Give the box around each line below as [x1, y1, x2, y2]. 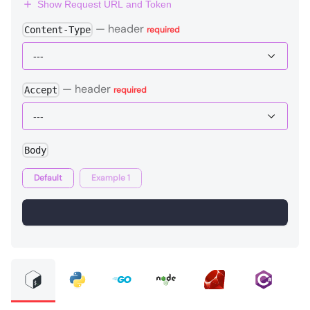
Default [34, 172, 62, 183]
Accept [24, 84, 58, 95]
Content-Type [24, 24, 91, 35]
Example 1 [91, 172, 130, 183]
